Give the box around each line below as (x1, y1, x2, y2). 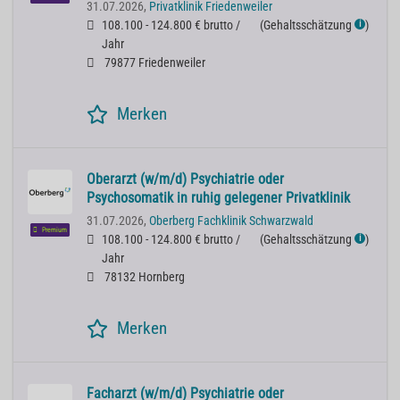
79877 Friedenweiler (102, 55, 205, 71)
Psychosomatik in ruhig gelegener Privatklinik (87, 189, 350, 207)
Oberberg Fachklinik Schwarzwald (149, 213, 313, 229)
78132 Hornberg (102, 270, 185, 286)
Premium (40, 226, 68, 235)
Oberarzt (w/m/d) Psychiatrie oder (87, 171, 284, 188)
